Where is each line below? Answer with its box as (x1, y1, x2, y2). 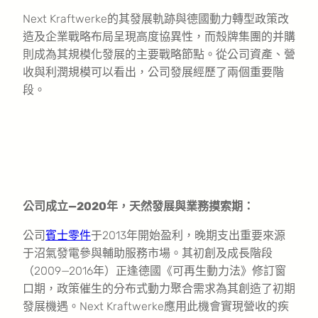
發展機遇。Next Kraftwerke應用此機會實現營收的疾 (23, 299, 289, 313)
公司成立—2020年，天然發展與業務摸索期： (23, 199, 254, 213)
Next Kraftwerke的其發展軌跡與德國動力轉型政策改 (23, 11, 289, 26)
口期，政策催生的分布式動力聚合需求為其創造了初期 (23, 281, 295, 295)
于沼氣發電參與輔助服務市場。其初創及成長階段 (23, 246, 273, 260)
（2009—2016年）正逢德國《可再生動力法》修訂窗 (23, 263, 286, 278)
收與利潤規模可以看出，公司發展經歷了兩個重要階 (23, 65, 284, 79)
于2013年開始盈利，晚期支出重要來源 (91, 228, 285, 242)
